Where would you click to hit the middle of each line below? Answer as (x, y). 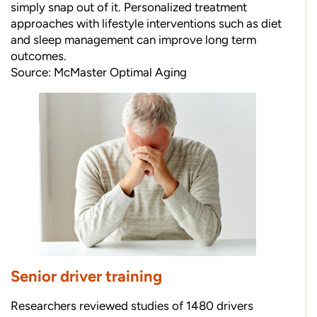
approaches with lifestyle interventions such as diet (146, 24)
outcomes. (39, 56)
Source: (32, 73)
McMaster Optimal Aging (120, 73)
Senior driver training (86, 277)
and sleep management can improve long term (133, 40)
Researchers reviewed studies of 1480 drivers (132, 306)
